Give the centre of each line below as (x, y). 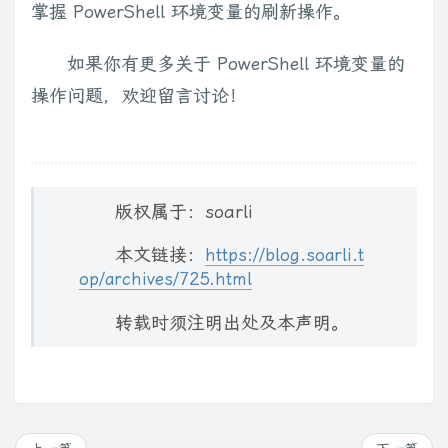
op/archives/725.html (165, 279)
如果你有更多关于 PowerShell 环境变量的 (236, 63)
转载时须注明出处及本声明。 (232, 323)
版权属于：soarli (184, 212)
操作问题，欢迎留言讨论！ (139, 95)
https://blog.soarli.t (284, 255)
